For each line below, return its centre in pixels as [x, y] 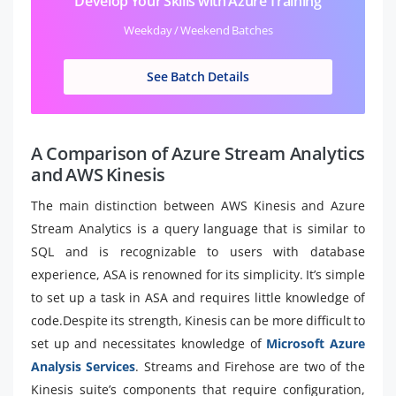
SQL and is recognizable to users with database [198, 251]
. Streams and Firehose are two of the [250, 366]
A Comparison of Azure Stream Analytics [198, 153]
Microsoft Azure [316, 343]
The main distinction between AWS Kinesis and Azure [198, 205]
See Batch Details [198, 77]
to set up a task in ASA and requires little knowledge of [198, 297]
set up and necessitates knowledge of [149, 343]
